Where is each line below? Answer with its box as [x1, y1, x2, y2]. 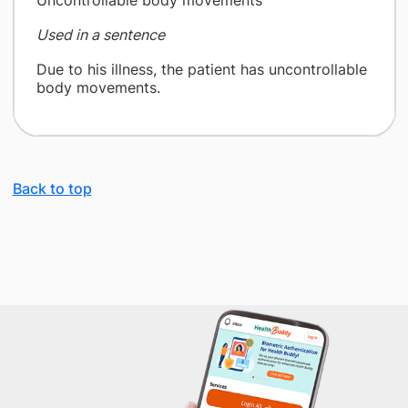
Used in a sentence [36, 25, 165, 44]
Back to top [12, 179, 92, 198]
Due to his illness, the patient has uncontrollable [36, 60, 367, 78]
